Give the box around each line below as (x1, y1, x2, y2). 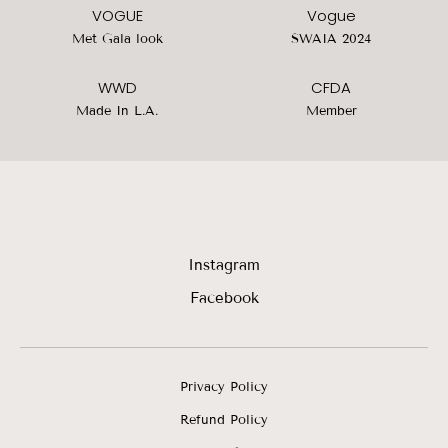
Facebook (189, 288, 259, 307)
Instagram (188, 255, 260, 274)
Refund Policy (180, 411, 268, 428)
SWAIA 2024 (291, 30, 371, 47)
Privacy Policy (180, 378, 268, 395)
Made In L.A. (76, 102, 158, 119)
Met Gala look (71, 30, 163, 47)
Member (305, 102, 357, 119)
